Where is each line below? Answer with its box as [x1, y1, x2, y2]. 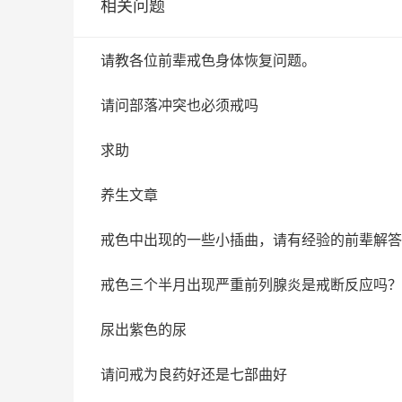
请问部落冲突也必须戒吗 [100, 96, 258, 114]
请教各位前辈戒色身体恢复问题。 [100, 51, 316, 69]
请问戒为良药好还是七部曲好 [100, 365, 287, 383]
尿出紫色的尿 [100, 320, 187, 338]
